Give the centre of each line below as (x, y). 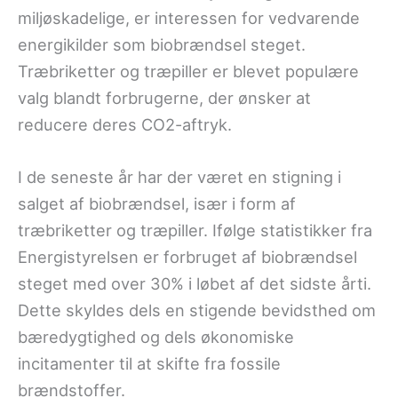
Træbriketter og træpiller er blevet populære (188, 71)
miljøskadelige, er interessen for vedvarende (189, 17)
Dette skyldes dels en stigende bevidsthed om (197, 310)
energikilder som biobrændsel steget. (162, 44)
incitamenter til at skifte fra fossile (149, 364)
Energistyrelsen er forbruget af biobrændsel (187, 257)
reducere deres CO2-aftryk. (125, 124)
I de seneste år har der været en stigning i (179, 177)
